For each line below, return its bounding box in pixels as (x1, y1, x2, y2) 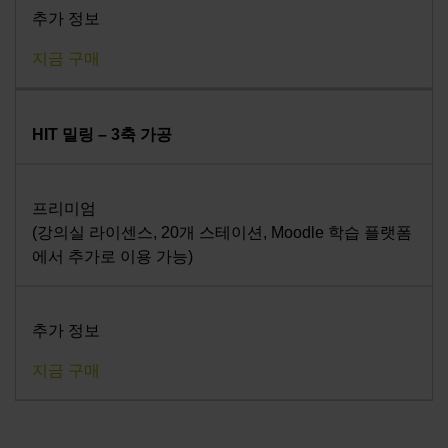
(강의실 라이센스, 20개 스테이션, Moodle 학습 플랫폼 (32, 224, 412, 242)
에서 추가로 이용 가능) (32, 248, 193, 266)
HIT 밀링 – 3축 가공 (32, 126, 180, 144)
